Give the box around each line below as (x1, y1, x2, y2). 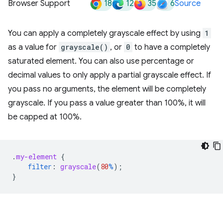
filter (28, 162, 52, 171)
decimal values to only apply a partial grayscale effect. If (8, 70, 211, 80)
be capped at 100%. (8, 112, 82, 122)
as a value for (8, 42, 59, 52)
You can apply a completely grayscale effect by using (8, 28, 203, 38)
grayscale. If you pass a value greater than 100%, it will (8, 98, 206, 108)
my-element (16, 152, 57, 161)
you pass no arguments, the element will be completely (8, 84, 206, 94)
